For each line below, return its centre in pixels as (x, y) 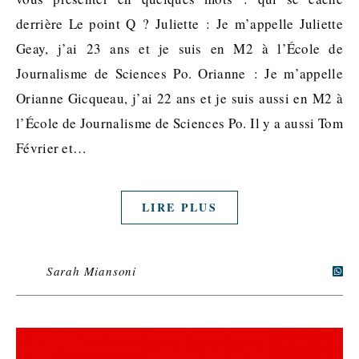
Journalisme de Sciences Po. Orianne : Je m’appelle (179, 73)
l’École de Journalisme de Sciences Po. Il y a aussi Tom (179, 123)
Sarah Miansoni (91, 270)
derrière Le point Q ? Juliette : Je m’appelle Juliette (179, 23)
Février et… (52, 147)
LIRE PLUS (179, 207)
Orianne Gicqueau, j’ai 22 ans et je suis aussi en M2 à (179, 98)
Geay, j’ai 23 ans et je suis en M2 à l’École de (179, 48)
